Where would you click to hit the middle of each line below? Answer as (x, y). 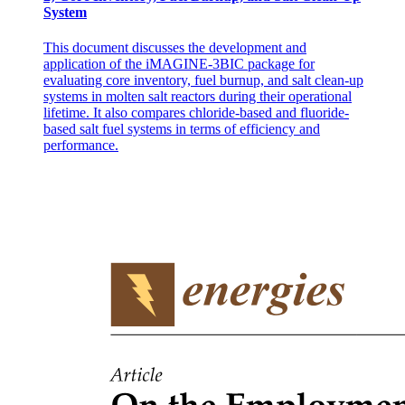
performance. (81, 146)
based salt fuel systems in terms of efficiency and (182, 129)
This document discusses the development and (175, 48)
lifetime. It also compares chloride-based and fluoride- (196, 113)
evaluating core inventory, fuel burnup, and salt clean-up (203, 80)
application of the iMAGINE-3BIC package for (179, 64)
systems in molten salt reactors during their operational (198, 97)
